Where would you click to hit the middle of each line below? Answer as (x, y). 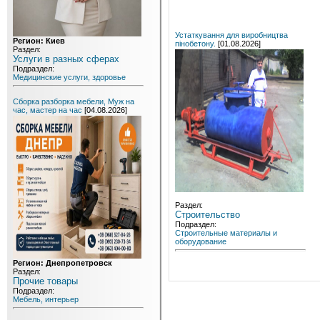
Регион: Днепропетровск (62, 263)
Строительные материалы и (226, 232)
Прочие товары (45, 281)
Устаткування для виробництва (231, 35)
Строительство (207, 214)
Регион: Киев (39, 41)
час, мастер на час (47, 110)
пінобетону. (195, 43)
